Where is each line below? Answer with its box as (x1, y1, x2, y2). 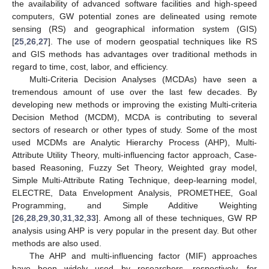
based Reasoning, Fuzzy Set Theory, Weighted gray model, (12, 162, 257, 172)
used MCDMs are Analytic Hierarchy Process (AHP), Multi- (12, 137, 257, 147)
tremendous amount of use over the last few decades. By (12, 86, 257, 97)
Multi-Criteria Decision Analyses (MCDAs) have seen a (29, 74, 257, 84)
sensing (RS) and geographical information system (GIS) (12, 23, 257, 34)
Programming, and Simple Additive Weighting (12, 200, 257, 210)
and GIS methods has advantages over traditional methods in (12, 49, 257, 59)
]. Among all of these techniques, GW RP (96, 213, 257, 223)
